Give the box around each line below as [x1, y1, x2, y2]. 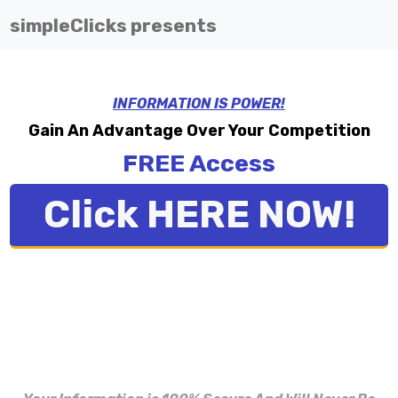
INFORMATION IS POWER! [113, 95, 285, 112]
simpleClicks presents [10, 13, 217, 36]
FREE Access [123, 149, 275, 178]
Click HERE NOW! [43, 192, 355, 237]
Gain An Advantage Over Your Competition [28, 121, 370, 140]
